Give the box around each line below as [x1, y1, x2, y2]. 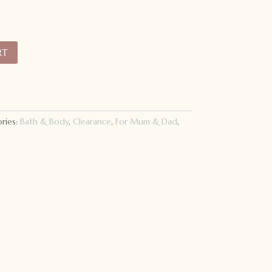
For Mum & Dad [115, 115, 177, 127]
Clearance [72, 115, 111, 127]
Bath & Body [19, 115, 69, 127]
